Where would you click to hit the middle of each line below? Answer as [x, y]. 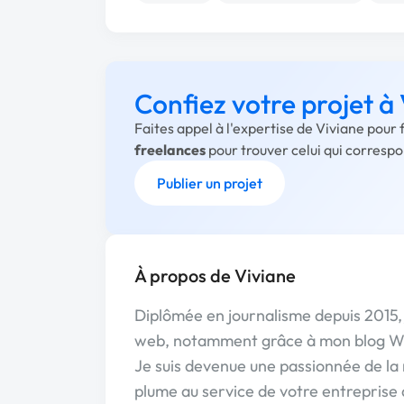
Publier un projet [210, 183]
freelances [170, 150]
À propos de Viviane [215, 275]
